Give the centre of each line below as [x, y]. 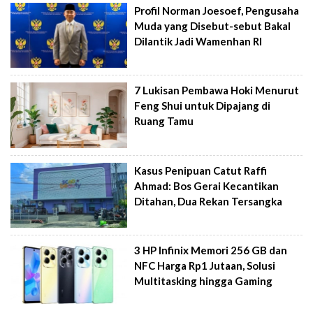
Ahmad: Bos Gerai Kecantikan [207, 185]
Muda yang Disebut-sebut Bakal [213, 26]
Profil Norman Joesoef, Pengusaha [217, 10]
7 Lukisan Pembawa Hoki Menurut [217, 90]
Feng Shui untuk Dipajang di [203, 106]
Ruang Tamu [164, 121]
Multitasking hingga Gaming [204, 281]
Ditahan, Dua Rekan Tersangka [209, 201]
